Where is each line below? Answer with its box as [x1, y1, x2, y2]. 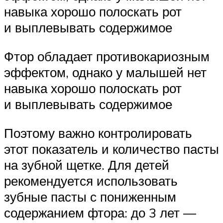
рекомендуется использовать [4, 172, 178, 189]
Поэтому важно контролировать [4, 124, 192, 141]
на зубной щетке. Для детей [4, 156, 169, 173]
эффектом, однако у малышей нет [4, 64, 207, 80]
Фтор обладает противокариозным [4, 48, 210, 64]
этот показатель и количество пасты [4, 140, 219, 157]
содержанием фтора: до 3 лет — [4, 204, 196, 221]
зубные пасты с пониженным [4, 188, 176, 205]
